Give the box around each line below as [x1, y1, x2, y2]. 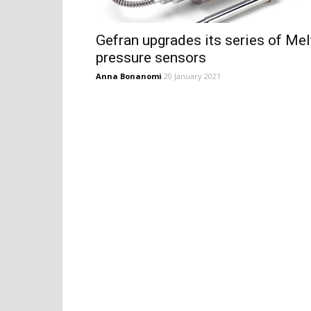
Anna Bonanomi [96, 71, 162, 81]
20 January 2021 [164, 71, 221, 81]
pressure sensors [96, 49, 206, 66]
